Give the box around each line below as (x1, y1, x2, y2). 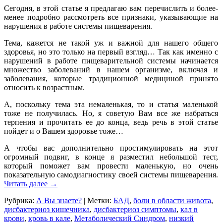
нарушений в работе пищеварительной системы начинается (4, 56, 218, 65)
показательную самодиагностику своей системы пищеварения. (4, 170, 218, 179)
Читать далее (4, 179, 50, 188)
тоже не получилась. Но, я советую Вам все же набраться (4, 109, 218, 118)
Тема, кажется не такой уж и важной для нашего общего (4, 39, 218, 48)
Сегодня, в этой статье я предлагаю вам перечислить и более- (4, 4, 218, 13)
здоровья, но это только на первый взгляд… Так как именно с (4, 48, 218, 56)
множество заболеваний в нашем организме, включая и (4, 65, 218, 74)
